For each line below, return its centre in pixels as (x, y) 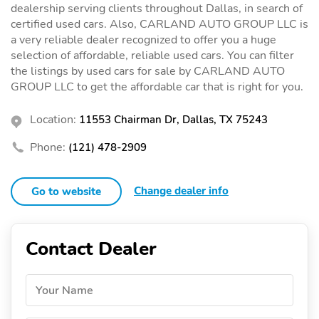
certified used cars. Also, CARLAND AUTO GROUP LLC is (159, 24)
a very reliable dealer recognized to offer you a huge (143, 40)
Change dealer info (181, 190)
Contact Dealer (91, 249)
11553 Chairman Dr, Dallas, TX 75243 (173, 119)
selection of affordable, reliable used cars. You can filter (152, 55)
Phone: (48, 147)
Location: (53, 119)
